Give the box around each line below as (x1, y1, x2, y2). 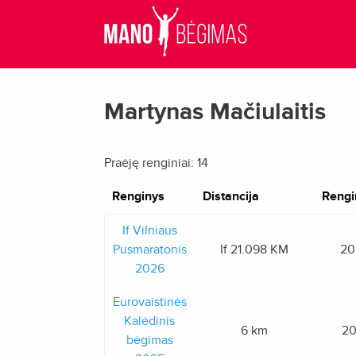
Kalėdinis (124, 313, 175, 329)
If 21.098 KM (219, 242, 288, 257)
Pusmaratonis (112, 242, 187, 257)
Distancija (202, 188, 259, 204)
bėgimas (126, 332, 173, 348)
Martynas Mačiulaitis (103, 97, 326, 126)
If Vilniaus (122, 222, 177, 238)
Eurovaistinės (112, 294, 187, 310)
